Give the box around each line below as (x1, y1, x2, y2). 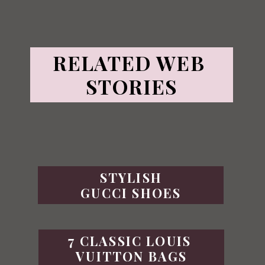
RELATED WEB (53, 50, 205, 76)
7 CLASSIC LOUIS (68, 231, 192, 249)
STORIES (86, 73, 177, 100)
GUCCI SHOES (80, 183, 182, 201)
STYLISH (99, 168, 162, 186)
